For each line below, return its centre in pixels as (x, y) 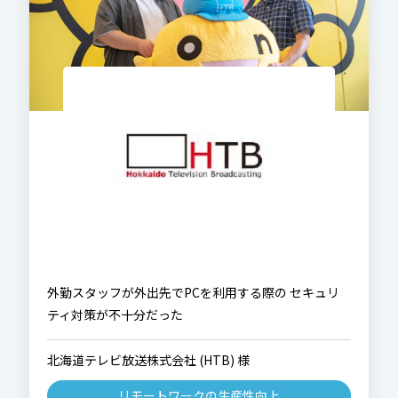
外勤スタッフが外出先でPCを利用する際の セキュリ (194, 293)
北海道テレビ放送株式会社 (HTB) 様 (149, 360)
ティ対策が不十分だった (115, 315)
